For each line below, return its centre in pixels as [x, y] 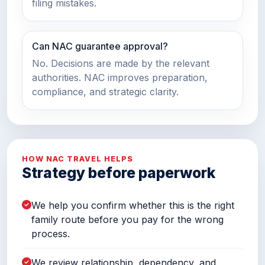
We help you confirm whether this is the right [133, 205]
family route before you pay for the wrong [127, 219]
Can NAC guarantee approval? [100, 46]
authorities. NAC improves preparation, [120, 78]
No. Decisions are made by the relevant [121, 64]
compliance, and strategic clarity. [105, 92]
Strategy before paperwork [119, 172]
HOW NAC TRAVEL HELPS [78, 159]
